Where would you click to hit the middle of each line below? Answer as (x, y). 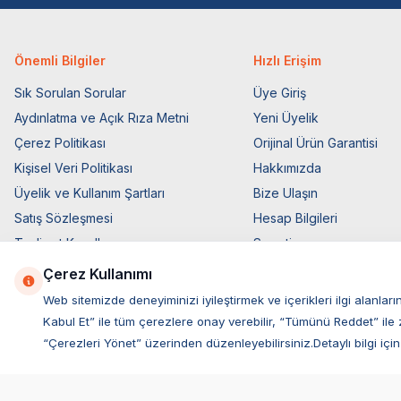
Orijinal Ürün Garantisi (316, 142)
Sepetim (278, 243)
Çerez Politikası (60, 142)
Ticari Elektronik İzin (74, 268)
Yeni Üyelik (286, 117)
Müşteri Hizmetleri (306, 293)
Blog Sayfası (290, 268)
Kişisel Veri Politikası (73, 167)
